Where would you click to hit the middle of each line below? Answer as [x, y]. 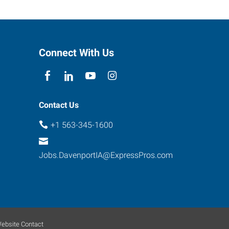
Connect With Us [76, 53]
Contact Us [59, 105]
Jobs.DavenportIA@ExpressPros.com [106, 155]
